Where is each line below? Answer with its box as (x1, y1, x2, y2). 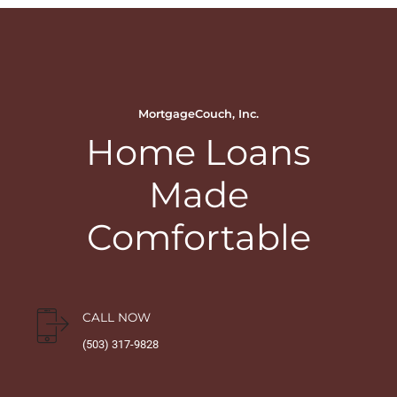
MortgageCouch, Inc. (138, 107, 259, 121)
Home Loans (86, 129, 311, 174)
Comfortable (86, 214, 311, 259)
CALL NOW (82, 309, 151, 324)
